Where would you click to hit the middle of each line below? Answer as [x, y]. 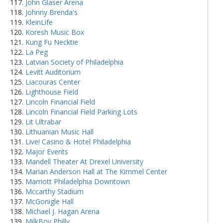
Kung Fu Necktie [52, 42]
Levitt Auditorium [53, 72]
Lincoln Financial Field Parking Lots [81, 111]
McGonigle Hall [50, 201]
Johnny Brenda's [52, 12]
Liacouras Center [53, 82]
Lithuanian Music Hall [59, 131]
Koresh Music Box [55, 32]
